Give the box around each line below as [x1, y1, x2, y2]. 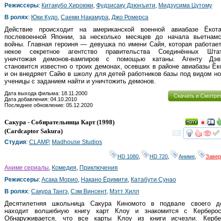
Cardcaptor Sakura [6, 127, 61, 135]
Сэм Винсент [71, 187, 107, 195]
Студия [4, 138, 26, 146]
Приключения [79, 164, 118, 171]
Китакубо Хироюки [41, 2, 93, 9]
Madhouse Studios [52, 138, 102, 146]
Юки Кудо [31, 14, 58, 21]
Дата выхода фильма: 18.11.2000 [4, 90, 87, 96]
